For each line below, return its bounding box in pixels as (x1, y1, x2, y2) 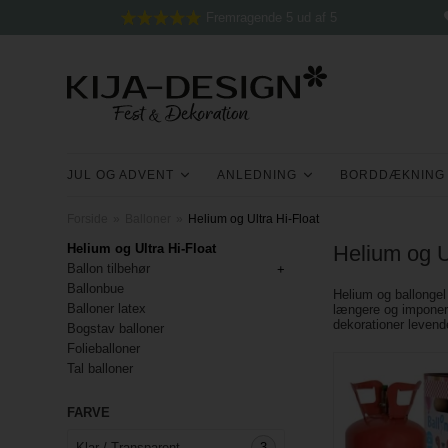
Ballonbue (67, 281, 125, 296)
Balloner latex (67, 301, 147, 316)
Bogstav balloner (67, 321, 165, 336)
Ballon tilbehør (67, 261, 151, 276)
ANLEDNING (217, 168, 298, 182)
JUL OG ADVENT (67, 168, 175, 182)
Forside (67, 212, 109, 226)
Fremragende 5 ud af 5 (205, 10, 337, 25)
